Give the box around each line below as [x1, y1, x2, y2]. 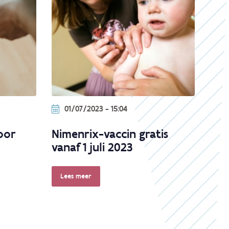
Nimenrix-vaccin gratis [52, 126, 168, 142]
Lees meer [60, 172, 91, 181]
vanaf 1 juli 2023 [52, 140, 132, 155]
